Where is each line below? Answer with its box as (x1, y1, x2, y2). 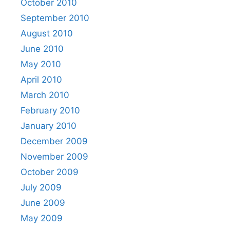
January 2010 (21, 120, 76, 131)
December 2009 (21, 136, 88, 146)
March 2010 (21, 89, 69, 100)
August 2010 (21, 28, 73, 39)
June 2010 (21, 43, 64, 54)
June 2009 (21, 197, 65, 208)
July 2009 (21, 182, 62, 193)
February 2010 (21, 105, 80, 116)
